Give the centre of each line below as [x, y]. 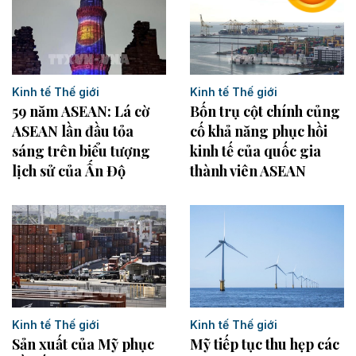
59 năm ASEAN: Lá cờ [81, 111]
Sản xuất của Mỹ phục [83, 344]
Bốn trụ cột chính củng [265, 111]
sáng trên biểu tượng [81, 151]
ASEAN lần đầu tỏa [73, 131]
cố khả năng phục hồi [259, 131]
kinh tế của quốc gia [255, 151]
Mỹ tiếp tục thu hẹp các [265, 344]
